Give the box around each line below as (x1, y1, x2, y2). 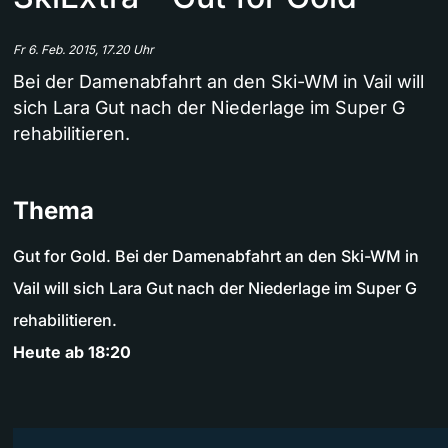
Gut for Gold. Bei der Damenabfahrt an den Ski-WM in (13, 246, 419, 267)
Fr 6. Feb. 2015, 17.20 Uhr (13, 42, 154, 58)
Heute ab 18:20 (13, 342, 131, 363)
